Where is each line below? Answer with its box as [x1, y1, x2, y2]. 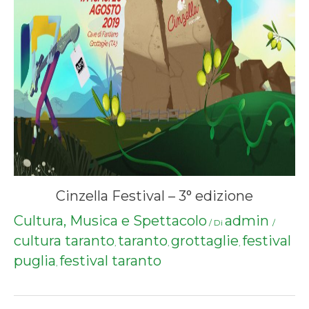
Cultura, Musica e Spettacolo [14, 212, 207, 230]
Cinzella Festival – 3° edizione [56, 188, 253, 205]
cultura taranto [14, 232, 114, 250]
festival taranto [59, 252, 161, 270]
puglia [14, 252, 56, 270]
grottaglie [171, 232, 239, 250]
